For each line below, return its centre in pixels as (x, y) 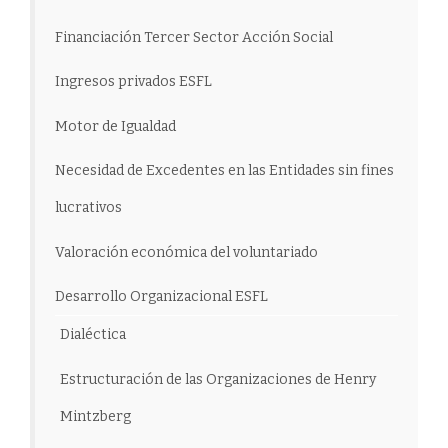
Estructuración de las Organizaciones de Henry (218, 379)
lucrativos (88, 208)
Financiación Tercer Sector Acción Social (194, 37)
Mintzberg (95, 416)
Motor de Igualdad (115, 126)
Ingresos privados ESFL (133, 82)
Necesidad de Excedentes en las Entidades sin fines (224, 171)
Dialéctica (93, 335)
